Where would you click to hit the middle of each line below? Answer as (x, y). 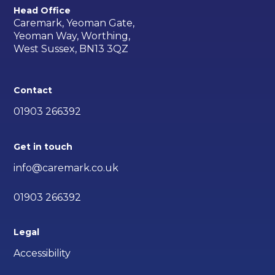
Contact (33, 91)
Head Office (42, 11)
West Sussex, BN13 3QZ (71, 49)
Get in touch (43, 146)
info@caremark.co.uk (66, 168)
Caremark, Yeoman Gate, (74, 23)
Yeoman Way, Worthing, (72, 36)
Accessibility (42, 253)
